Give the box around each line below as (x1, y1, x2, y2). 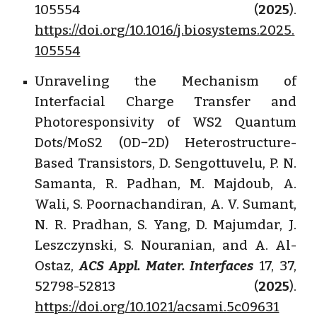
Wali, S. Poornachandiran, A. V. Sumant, (35, 196, 296, 212)
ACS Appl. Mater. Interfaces (79, 258, 254, 274)
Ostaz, (35, 258, 80, 274)
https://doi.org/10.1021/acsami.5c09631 (35, 299, 279, 315)
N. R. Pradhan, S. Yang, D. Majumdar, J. (35, 217, 296, 233)
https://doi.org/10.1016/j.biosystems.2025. (35, 23, 295, 39)
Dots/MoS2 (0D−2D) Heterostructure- (35, 134, 296, 151)
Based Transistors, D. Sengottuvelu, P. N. (35, 155, 296, 171)
